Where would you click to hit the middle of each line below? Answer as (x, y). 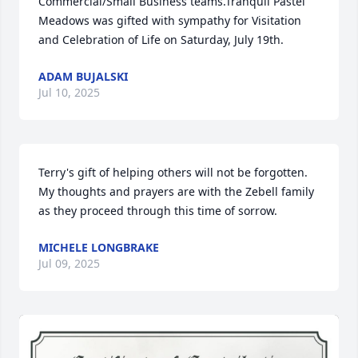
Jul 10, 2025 (69, 92)
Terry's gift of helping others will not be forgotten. (173, 172)
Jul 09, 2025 (69, 263)
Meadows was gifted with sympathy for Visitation (170, 20)
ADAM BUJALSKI (83, 76)
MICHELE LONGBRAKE (99, 247)
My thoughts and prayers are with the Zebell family (176, 191)
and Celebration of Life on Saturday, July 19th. (161, 39)
